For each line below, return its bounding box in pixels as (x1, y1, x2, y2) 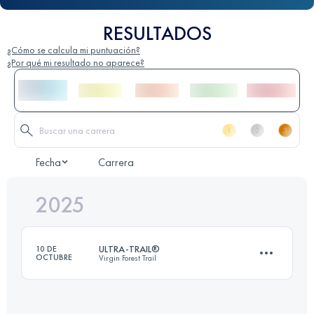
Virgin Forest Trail (99, 252, 156, 264)
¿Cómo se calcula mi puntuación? (7, 43, 140, 57)
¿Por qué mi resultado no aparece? (7, 56, 144, 69)
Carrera (98, 155, 134, 170)
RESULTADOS (102, 21, 212, 46)
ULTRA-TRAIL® (99, 243, 160, 256)
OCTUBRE (36, 252, 72, 264)
